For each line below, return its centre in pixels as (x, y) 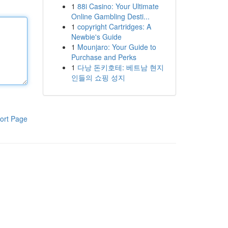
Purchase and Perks (104, 57)
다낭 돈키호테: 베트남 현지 (120, 67)
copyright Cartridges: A (114, 26)
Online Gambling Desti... (110, 16)
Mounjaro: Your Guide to (117, 47)
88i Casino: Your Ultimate (118, 6)
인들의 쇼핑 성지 (98, 77)
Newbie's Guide (96, 37)
